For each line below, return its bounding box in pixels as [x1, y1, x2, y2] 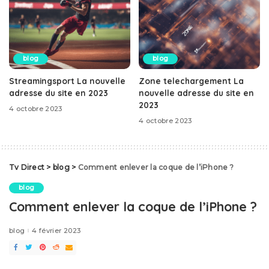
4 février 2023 [32, 226, 81, 235]
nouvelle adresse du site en [139, 88, 254, 98]
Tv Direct [9, 163, 45, 172]
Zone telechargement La [139, 76, 244, 86]
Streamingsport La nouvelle [9, 76, 125, 86]
